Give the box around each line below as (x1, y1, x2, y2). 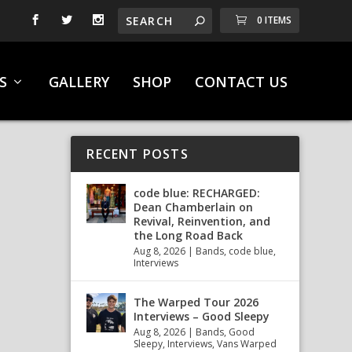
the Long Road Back (134, 228, 244, 244)
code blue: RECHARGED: (134, 185, 261, 201)
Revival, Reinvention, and (134, 214, 271, 229)
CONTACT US (194, 72, 288, 91)
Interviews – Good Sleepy (134, 309, 270, 324)
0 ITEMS (256, 13, 291, 27)
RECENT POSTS (86, 145, 189, 163)
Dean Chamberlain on (134, 200, 254, 215)
